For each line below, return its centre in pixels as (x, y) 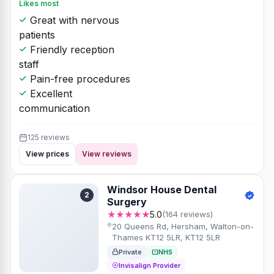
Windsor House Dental (162, 189)
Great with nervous (73, 20)
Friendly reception (71, 49)
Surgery (127, 202)
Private (130, 252)
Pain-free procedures (79, 79)
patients (37, 35)
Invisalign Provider (150, 265)
